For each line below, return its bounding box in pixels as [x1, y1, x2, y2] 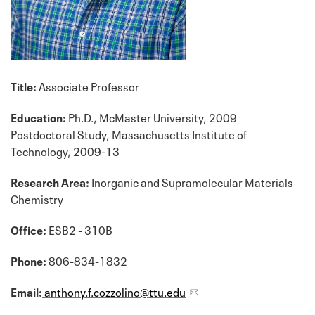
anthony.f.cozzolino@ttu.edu [42, 283, 186, 300]
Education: [11, 108, 66, 126]
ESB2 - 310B [46, 221, 112, 238]
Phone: [11, 252, 46, 269]
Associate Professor [37, 77, 139, 95]
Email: [11, 283, 42, 300]
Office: [11, 221, 46, 238]
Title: [11, 77, 37, 95]
